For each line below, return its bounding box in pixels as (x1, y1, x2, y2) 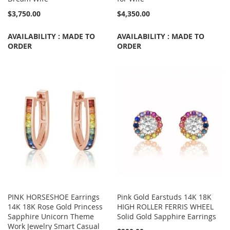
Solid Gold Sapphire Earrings (117, 212, 217, 222)
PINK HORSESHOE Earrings (8, 192, 100, 202)
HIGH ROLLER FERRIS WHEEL (117, 202, 214, 212)
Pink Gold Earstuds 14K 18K (117, 192, 212, 202)
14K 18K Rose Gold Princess (8, 202, 103, 212)
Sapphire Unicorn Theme (8, 212, 94, 222)
